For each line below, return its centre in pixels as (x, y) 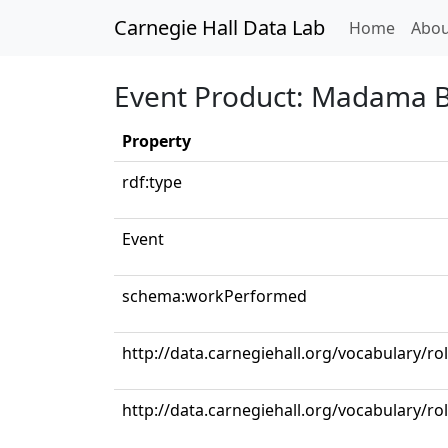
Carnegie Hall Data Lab (219, 27)
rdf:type (152, 182)
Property (156, 141)
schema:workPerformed (214, 296)
